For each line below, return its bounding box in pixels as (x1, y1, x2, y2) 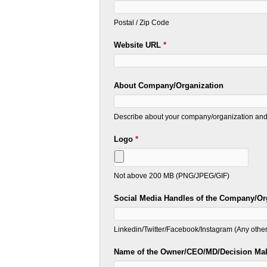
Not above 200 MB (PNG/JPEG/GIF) (114, 172, 230, 180)
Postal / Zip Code (114, 18, 170, 27)
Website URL (114, 41, 164, 50)
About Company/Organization (114, 81, 224, 91)
